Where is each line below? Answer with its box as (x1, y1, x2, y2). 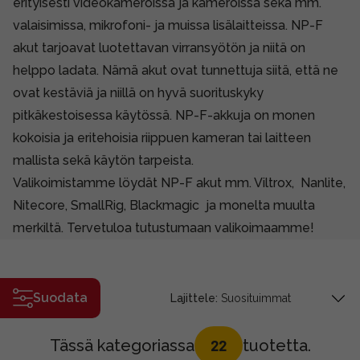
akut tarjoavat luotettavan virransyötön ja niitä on (13, 39, 305, 55)
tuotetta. (242, 335, 311, 355)
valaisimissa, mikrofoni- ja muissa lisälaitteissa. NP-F (13, 17, 323, 33)
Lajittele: (170, 291, 218, 305)
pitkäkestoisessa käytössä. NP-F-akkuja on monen (13, 107, 315, 123)
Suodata (33, 289, 88, 305)
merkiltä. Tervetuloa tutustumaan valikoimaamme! (13, 219, 317, 235)
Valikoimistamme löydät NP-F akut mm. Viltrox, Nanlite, (13, 174, 346, 190)
